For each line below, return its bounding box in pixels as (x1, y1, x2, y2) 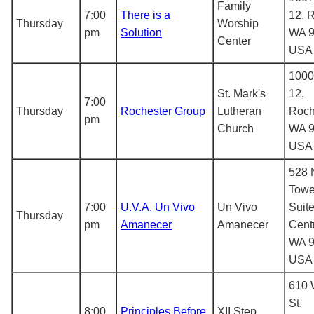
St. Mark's (217, 87, 266, 100)
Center (217, 34, 251, 47)
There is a (121, 8, 170, 21)
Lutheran (217, 104, 261, 117)
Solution (121, 26, 162, 39)
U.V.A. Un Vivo (121, 200, 195, 213)
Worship (217, 17, 259, 29)
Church (217, 122, 254, 135)
